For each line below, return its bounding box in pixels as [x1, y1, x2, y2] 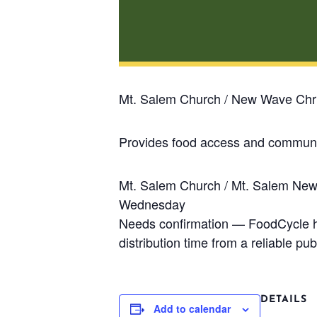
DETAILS [260, 294, 307, 305]
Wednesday [119, 195, 185, 213]
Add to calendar [154, 301, 231, 316]
